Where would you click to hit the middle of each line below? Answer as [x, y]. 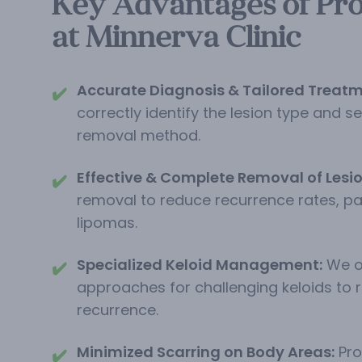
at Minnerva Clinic [177, 37]
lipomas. [107, 223]
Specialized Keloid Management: [200, 265]
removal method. [139, 136]
